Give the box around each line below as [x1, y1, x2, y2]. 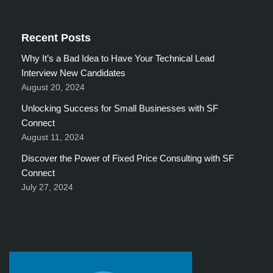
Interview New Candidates [21, 68, 126, 78]
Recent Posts [21, 32, 91, 44]
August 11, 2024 [21, 133, 84, 142]
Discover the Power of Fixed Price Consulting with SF [21, 153, 234, 163]
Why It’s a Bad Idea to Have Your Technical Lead [21, 53, 214, 63]
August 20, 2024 [21, 83, 85, 92]
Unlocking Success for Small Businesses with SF [21, 103, 218, 113]
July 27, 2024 [21, 183, 73, 192]
